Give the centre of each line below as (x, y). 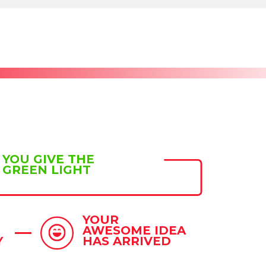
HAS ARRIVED (127, 241)
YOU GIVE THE (48, 159)
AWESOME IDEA (134, 231)
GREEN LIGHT (47, 170)
